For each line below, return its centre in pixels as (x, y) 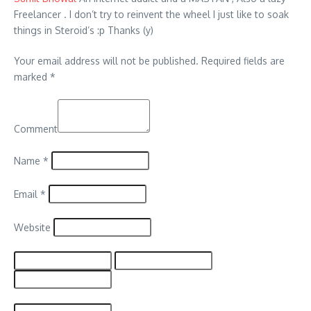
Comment (36, 128)
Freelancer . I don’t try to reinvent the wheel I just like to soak (151, 14)
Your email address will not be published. (106, 60)
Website (32, 227)
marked (32, 76)
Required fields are (242, 60)
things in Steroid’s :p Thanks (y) (84, 30)
